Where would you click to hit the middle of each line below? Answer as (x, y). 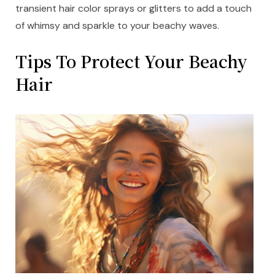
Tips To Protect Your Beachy (131, 61)
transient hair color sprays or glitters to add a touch (134, 9)
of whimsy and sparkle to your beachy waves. (117, 26)
